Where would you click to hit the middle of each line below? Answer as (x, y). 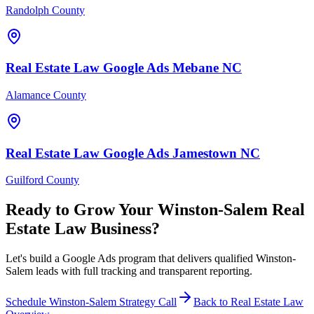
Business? (123, 229)
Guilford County (42, 180)
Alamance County (46, 95)
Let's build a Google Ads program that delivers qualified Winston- (151, 259)
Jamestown (205, 153)
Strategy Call (146, 302)
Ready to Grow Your (82, 210)
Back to (212, 302)
